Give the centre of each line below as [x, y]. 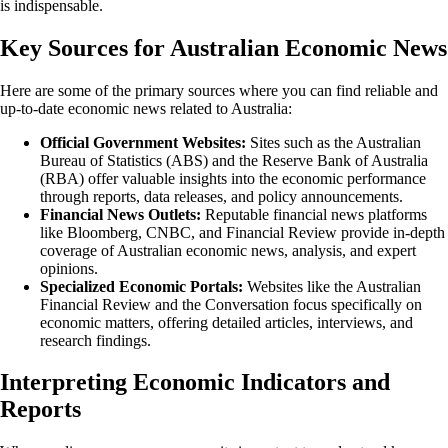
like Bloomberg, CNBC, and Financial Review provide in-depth [242, 232]
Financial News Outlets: [120, 214]
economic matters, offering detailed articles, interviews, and [226, 322]
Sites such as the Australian [333, 142]
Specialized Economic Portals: [141, 286]
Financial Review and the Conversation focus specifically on [231, 304]
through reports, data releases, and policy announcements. [221, 196]
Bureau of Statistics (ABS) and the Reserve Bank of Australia [234, 160]
